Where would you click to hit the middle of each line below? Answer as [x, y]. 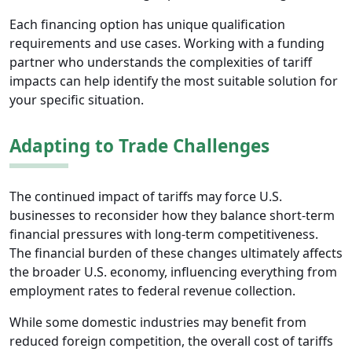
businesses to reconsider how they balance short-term [172, 216]
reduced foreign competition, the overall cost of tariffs [171, 341]
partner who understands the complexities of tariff [161, 62]
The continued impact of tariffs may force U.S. [146, 197]
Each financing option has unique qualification [147, 25]
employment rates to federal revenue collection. [152, 291]
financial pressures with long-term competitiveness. [164, 235]
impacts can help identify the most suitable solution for [174, 81]
